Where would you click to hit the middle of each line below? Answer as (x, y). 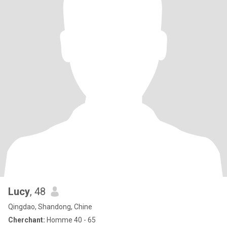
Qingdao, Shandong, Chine (50, 207)
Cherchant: (27, 220)
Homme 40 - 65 (70, 220)
